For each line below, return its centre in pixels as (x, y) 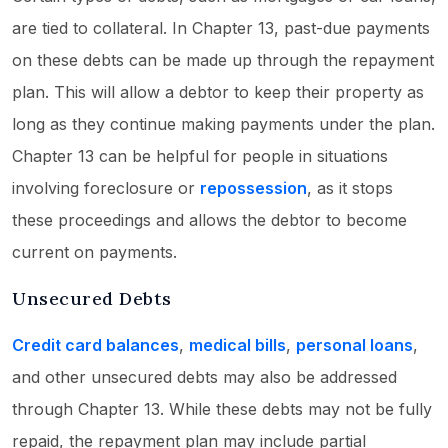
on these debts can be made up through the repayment (223, 60)
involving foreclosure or (106, 188)
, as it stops (350, 188)
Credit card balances (95, 345)
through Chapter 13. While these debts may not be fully (222, 409)
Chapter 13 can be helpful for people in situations (200, 156)
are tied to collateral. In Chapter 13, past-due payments (221, 28)
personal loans (354, 345)
